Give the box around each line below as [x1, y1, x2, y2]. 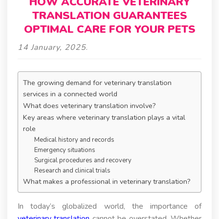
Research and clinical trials [34, 166, 110, 175]
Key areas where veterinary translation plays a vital [22, 112, 185, 122]
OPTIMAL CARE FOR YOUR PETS [23, 22, 196, 37]
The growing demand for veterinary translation [22, 77, 172, 88]
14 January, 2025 [17, 42, 86, 53]
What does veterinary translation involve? [22, 100, 156, 110]
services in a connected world [22, 88, 117, 99]
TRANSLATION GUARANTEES [32, 8, 187, 23]
